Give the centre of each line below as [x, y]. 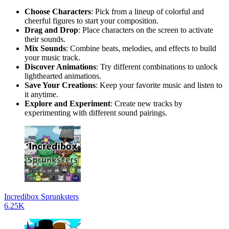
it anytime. [41, 94]
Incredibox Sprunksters [41, 196]
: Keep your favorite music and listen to [159, 85]
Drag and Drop [51, 30]
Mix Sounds [45, 48]
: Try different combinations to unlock [157, 66]
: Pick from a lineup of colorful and [147, 11]
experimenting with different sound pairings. [96, 112]
